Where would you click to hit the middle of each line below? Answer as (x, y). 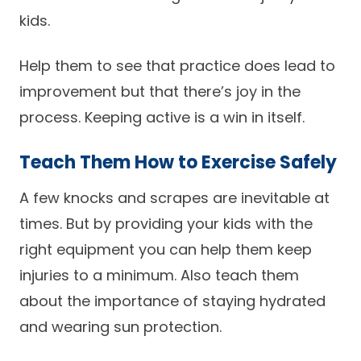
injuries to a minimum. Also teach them (159, 275)
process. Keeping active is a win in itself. (162, 117)
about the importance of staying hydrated (172, 301)
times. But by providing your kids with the (166, 224)
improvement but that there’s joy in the (160, 91)
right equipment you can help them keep (166, 249)
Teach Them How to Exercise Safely (178, 162)
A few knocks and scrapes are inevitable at (174, 198)
